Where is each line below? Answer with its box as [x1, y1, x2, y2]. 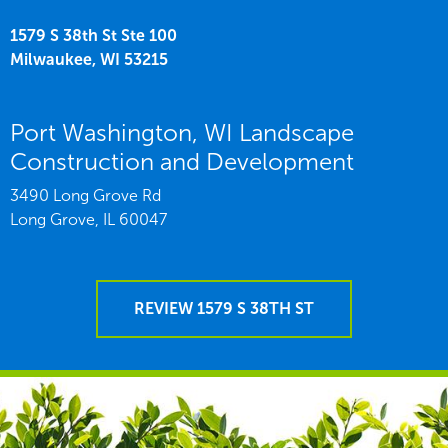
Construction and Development [10, 146, 354, 176]
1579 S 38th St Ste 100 [10, 25, 177, 45]
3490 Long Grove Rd [10, 185, 161, 205]
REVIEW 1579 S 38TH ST [134, 298, 314, 318]
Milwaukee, [10, 49, 96, 69]
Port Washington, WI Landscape [10, 117, 354, 147]
